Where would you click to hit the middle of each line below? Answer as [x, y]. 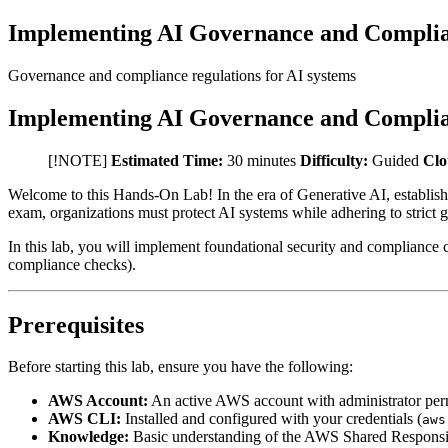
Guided [395, 160]
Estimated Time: [167, 160]
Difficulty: [334, 160]
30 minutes [261, 160]
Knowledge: [88, 437]
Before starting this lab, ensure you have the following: [180, 367]
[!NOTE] [79, 160]
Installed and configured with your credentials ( [271, 419]
